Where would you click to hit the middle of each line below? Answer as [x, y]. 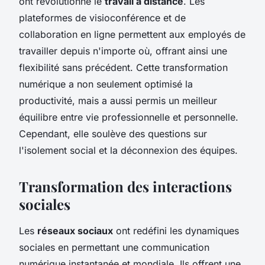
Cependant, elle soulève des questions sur [113, 133]
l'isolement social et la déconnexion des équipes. [128, 150]
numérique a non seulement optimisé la [106, 84]
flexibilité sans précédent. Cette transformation [123, 67]
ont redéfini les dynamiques [176, 230]
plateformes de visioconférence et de [102, 17]
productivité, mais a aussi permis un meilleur [118, 100]
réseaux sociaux [75, 230]
